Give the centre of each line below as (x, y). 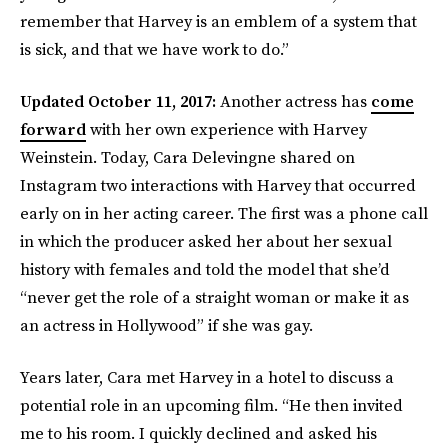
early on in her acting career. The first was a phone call (224, 213)
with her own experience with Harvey (226, 129)
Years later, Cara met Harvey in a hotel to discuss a (207, 377)
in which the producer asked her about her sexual (206, 241)
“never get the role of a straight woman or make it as (214, 297)
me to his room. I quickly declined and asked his (198, 433)
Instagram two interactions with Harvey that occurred (218, 185)
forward (53, 129)
